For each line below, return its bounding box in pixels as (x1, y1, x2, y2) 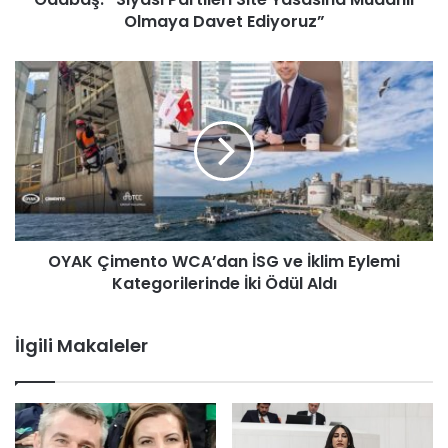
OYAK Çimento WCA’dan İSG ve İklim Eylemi (48, 249, 400, 273)
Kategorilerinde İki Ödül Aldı (111, 271, 337, 295)
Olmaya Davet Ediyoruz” (123, 9, 325, 33)
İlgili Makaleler (15, 332, 148, 358)
